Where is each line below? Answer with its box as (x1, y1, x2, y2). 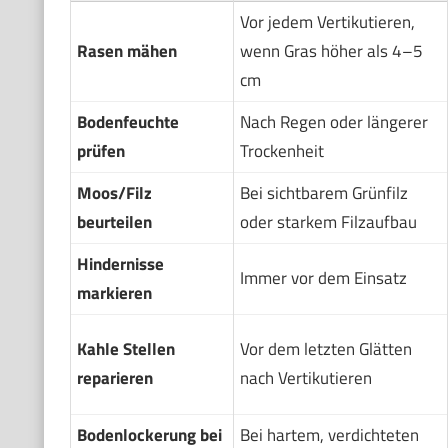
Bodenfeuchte (76, 109, 179, 135)
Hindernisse (76, 251, 164, 277)
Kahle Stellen (76, 336, 175, 362)
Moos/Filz (76, 180, 152, 206)
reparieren (76, 365, 153, 391)
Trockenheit (239, 138, 324, 164)
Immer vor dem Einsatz (239, 265, 407, 291)
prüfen (76, 138, 125, 164)
